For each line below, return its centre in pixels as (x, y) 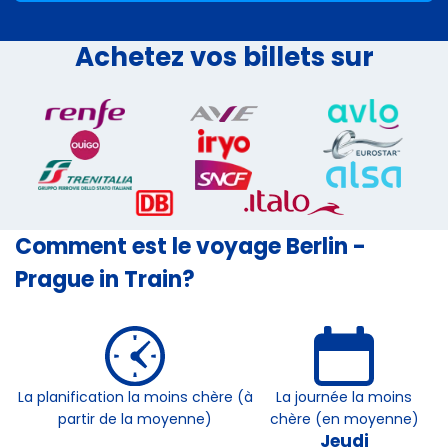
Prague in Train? (105, 279)
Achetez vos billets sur (224, 57)
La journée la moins (344, 396)
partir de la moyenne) (135, 418)
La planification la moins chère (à (135, 396)
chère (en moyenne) (344, 418)
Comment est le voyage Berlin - (190, 246)
